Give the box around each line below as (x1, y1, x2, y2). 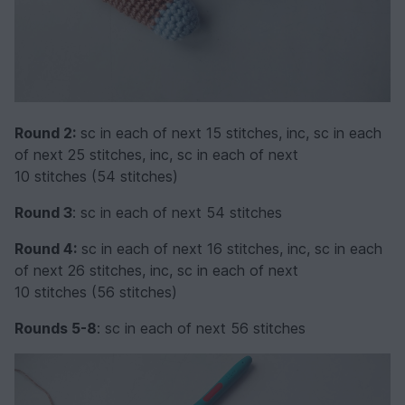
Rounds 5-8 (14, 318, 97, 337)
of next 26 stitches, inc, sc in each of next (14, 260, 298, 279)
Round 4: (14, 239, 77, 258)
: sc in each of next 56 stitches (97, 318, 306, 337)
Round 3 (14, 202, 72, 221)
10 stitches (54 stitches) (14, 166, 178, 185)
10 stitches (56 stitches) (14, 282, 177, 301)
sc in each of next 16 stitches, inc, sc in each (77, 239, 382, 258)
